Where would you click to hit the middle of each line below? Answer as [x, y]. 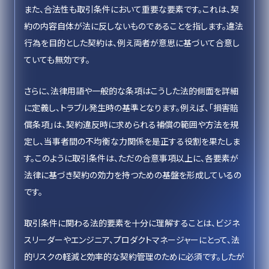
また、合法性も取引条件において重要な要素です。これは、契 [131, 9]
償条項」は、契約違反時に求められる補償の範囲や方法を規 [131, 124]
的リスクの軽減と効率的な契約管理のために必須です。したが [134, 256]
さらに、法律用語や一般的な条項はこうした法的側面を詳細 [131, 91]
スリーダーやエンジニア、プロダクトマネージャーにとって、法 [132, 240]
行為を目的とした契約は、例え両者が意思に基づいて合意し [132, 43]
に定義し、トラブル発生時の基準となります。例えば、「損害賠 [131, 107]
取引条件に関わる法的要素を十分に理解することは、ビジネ [132, 223]
